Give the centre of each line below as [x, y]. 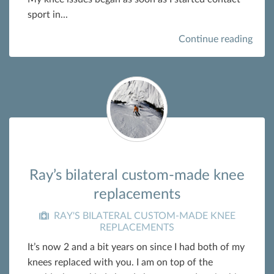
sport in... [48, 14]
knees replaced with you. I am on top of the [120, 263]
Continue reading [216, 39]
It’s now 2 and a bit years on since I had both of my [136, 247]
